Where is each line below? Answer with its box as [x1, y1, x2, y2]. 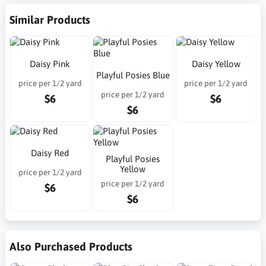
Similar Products [9, 12, 90, 26]
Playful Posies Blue [96, 69, 170, 80]
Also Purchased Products [9, 239, 132, 253]
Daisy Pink [30, 58, 71, 69]
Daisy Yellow [191, 58, 240, 69]
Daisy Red [31, 147, 69, 158]
